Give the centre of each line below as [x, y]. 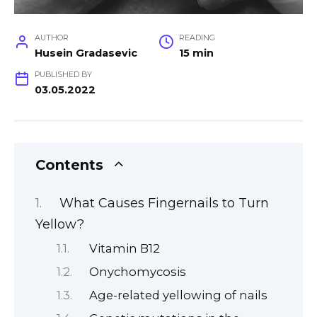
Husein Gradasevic [86, 53]
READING [197, 38]
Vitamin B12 [125, 248]
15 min [196, 53]
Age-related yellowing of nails [179, 295]
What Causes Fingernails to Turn [164, 203]
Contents [69, 165]
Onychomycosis [138, 271]
